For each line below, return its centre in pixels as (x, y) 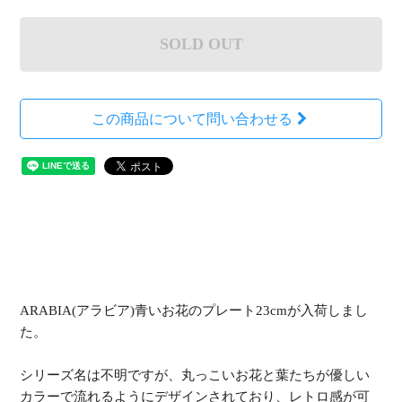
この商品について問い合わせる (192, 118)
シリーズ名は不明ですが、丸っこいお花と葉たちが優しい (195, 375)
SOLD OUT (201, 44)
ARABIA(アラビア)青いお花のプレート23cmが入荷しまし (194, 310)
